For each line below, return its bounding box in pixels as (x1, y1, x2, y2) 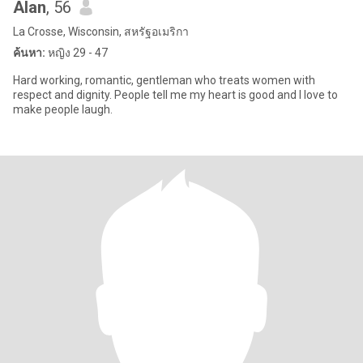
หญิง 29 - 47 (45, 46, 108, 59)
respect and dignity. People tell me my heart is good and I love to (13, 88, 338, 101)
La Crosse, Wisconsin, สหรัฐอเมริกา (13, 25, 189, 38)
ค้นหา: (13, 46, 45, 59)
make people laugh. (13, 103, 113, 116)
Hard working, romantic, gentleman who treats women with (13, 74, 315, 87)
